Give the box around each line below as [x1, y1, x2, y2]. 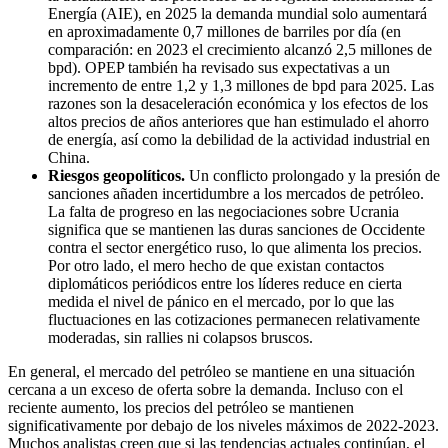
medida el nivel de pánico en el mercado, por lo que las [48, 293, 394, 311]
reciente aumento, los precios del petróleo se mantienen [8, 399, 354, 417]
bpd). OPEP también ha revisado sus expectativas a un [48, 59, 390, 77]
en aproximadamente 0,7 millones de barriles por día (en [48, 23, 401, 41]
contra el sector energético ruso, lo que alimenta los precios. [48, 239, 422, 257]
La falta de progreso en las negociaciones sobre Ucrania [48, 203, 399, 221]
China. [48, 149, 90, 167]
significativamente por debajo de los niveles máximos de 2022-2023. [8, 417, 439, 435]
